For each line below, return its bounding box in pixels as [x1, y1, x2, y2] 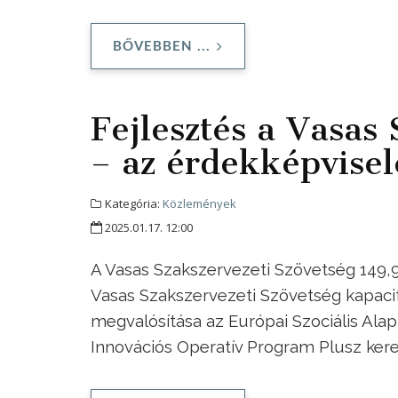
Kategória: [102, 195, 163, 212]
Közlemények [163, 195, 236, 212]
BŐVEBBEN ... [113, 40, 211, 54]
